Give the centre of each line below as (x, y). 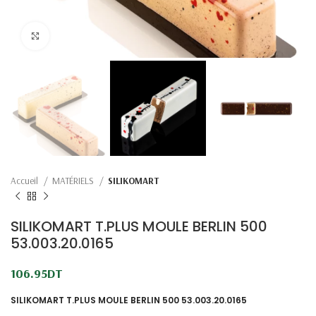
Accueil (25, 181)
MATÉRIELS (74, 181)
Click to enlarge (82, 36)
